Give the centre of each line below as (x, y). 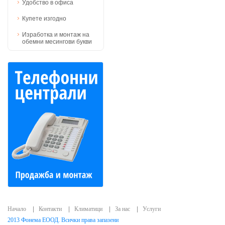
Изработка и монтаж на (56, 35)
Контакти (50, 209)
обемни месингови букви (57, 42)
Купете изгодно (44, 19)
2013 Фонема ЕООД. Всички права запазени (63, 220)
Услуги (152, 209)
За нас (123, 209)
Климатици (88, 209)
